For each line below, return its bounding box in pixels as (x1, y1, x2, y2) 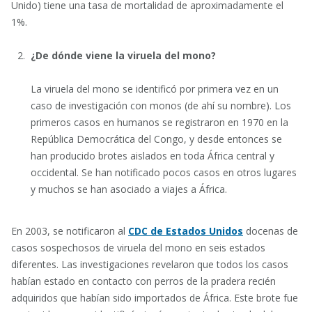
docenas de (243, 224, 298, 237)
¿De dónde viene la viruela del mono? (31, 49, 216, 62)
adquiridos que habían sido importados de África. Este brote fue (11, 291, 298, 304)
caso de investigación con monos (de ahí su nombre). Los (31, 99, 291, 112)
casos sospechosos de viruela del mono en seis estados (11, 241, 265, 254)
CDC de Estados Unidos (128, 224, 243, 237)
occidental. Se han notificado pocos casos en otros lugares (31, 166, 297, 179)
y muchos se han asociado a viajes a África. (31, 182, 227, 196)
